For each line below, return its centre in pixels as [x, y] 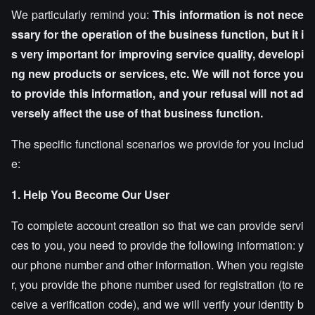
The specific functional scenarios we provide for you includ [157, 144]
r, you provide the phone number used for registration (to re [157, 284]
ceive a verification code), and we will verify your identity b [157, 304]
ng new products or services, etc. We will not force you [157, 73]
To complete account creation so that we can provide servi [157, 225]
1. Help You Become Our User [90, 194]
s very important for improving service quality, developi [157, 54]
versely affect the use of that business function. [137, 113]
